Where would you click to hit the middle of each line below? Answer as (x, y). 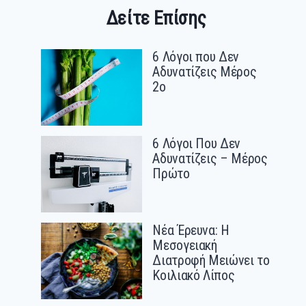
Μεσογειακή (185, 246)
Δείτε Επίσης (156, 18)
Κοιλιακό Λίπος (194, 276)
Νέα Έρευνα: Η (191, 231)
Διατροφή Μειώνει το (211, 261)
